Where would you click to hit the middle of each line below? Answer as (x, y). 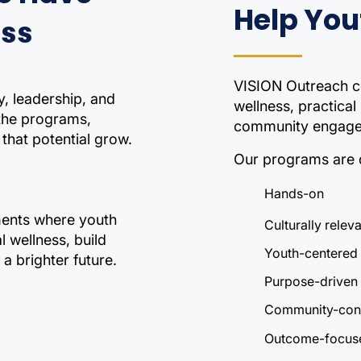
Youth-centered (311, 253)
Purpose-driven (311, 281)
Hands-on (294, 193)
